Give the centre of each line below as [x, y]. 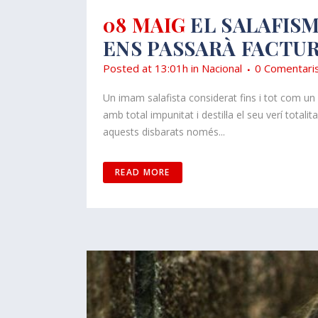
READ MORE [143, 172]
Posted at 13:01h [146, 68]
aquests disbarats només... [164, 132]
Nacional [222, 68]
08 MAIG [144, 25]
